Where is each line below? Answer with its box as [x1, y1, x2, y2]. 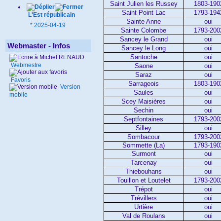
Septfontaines [124, 115, 164, 123]
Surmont [131, 149, 156, 157]
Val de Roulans [122, 212, 165, 220]
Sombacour [127, 133, 160, 141]
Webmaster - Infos [7, 41, 70, 50]
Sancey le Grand [119, 35, 168, 43]
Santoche [130, 53, 157, 61]
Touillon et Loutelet [116, 176, 171, 184]
